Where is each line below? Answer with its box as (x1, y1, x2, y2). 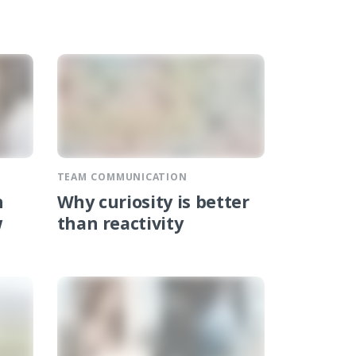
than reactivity (56, 211, 184, 241)
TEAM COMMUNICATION (56, 169, 188, 187)
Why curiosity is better (56, 189, 250, 219)
